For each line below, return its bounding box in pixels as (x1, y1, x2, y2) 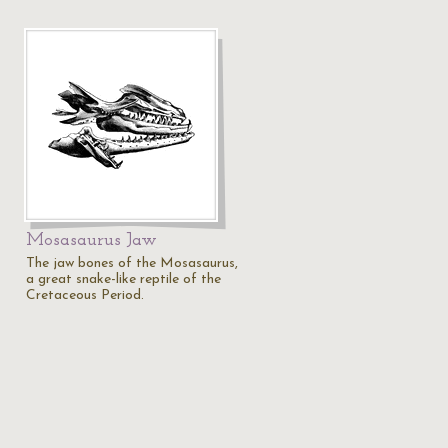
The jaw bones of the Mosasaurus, (26, 256, 238, 271)
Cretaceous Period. (26, 288, 144, 303)
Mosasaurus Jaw (26, 231, 157, 250)
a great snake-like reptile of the (26, 272, 221, 287)
